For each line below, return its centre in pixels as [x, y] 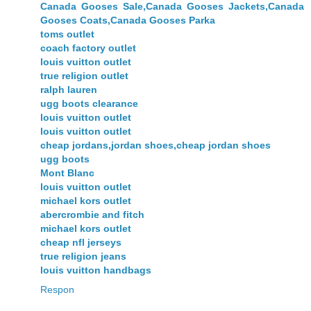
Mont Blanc [67, 173]
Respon [57, 289]
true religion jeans [83, 256]
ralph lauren [69, 89]
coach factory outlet [88, 48]
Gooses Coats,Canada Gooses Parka [128, 20]
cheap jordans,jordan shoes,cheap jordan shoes [155, 145]
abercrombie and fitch [92, 214]
